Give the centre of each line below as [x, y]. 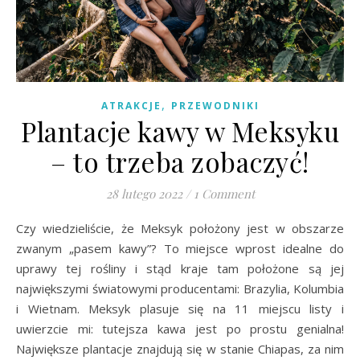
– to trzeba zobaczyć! [180, 161]
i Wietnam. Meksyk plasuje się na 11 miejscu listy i [180, 308]
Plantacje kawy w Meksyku [180, 131]
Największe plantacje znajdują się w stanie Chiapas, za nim [180, 348]
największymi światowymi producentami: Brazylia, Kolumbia [180, 288]
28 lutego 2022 [144, 193]
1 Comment [224, 193]
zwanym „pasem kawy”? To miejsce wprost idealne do [180, 248]
